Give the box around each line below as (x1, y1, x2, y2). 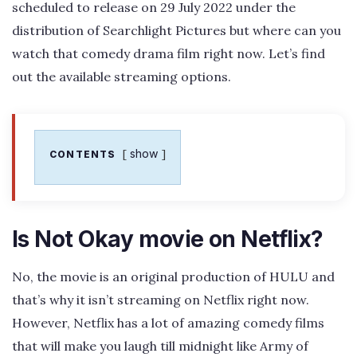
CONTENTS (49, 147, 116, 160)
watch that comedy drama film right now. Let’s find (12, 45, 325, 61)
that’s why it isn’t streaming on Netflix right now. (12, 291, 309, 308)
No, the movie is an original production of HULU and (12, 268, 335, 284)
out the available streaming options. (12, 68, 231, 84)
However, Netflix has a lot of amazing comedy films (12, 314, 324, 331)
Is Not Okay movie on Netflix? (12, 225, 324, 253)
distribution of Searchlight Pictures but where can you (12, 22, 341, 38)
